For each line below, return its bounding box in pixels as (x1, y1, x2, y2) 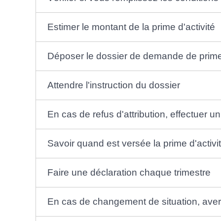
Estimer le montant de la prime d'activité (47, 21, 215, 32)
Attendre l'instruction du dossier (47, 79, 180, 90)
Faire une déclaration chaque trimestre (47, 167, 211, 178)
